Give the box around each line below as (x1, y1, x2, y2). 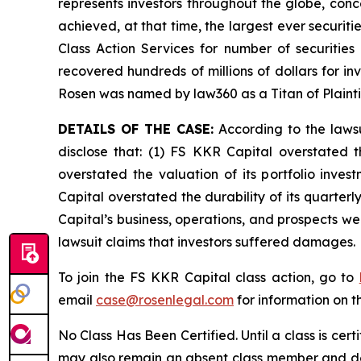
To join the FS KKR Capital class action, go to (58, 269, 359, 285)
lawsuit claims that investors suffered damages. (58, 234, 355, 250)
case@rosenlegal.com (96, 292, 234, 308)
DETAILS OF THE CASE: (58, 121, 214, 137)
